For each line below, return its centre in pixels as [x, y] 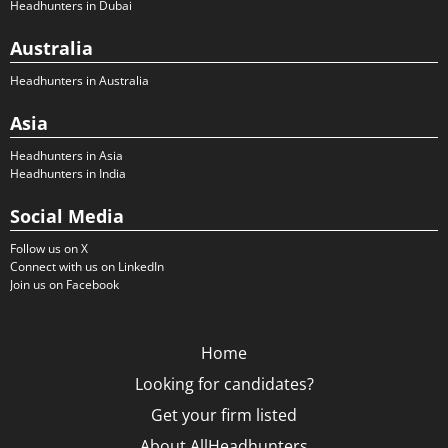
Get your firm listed [224, 415]
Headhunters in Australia [79, 80]
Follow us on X [49, 248]
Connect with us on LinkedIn [87, 266]
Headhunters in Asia [66, 155]
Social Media [67, 216]
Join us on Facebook [64, 284]
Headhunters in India [68, 173]
